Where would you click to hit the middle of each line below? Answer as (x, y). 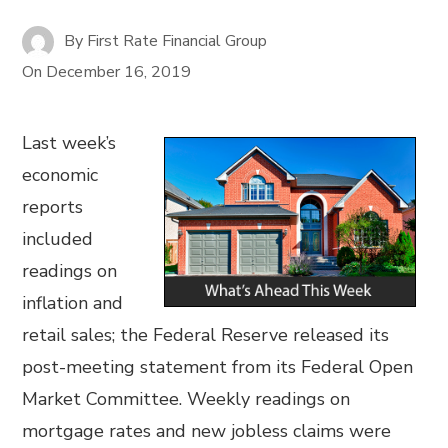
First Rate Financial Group (177, 40)
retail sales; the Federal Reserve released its (206, 335)
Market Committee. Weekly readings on (186, 399)
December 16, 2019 (119, 72)
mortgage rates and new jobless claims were (207, 431)
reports (53, 207)
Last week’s (69, 143)
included (58, 239)
